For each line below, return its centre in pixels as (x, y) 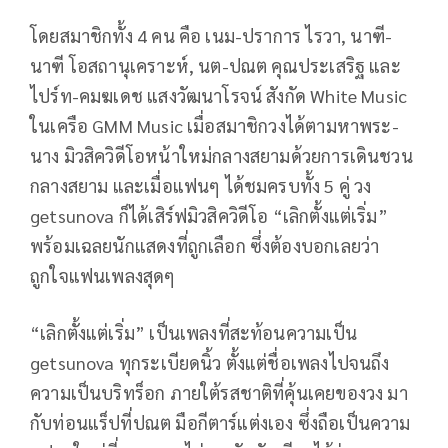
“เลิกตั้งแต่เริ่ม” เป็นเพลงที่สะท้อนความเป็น (193, 332)
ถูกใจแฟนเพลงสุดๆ (103, 275)
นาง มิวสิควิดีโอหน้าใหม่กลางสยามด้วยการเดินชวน (221, 155)
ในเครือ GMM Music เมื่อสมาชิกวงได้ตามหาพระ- (214, 125)
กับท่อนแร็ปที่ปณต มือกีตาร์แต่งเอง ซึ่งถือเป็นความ (220, 422)
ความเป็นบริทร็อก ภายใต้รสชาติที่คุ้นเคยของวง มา (219, 392)
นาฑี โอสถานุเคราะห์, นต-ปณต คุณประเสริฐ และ (215, 65)
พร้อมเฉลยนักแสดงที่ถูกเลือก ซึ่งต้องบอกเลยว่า (205, 245)
